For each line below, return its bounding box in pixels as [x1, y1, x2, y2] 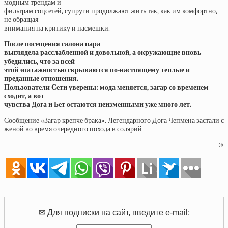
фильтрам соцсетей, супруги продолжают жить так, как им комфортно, [4, 7, 217, 16]
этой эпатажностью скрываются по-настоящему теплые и [4, 66, 190, 75]
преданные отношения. [4, 74, 78, 83]
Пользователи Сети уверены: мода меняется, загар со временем [4, 83, 209, 92]
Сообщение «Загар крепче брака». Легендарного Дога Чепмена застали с [4, 116, 224, 125]
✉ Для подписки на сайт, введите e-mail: [38, 207, 190, 217]
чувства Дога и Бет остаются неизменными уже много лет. [4, 100, 191, 109]
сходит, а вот [4, 92, 44, 101]
